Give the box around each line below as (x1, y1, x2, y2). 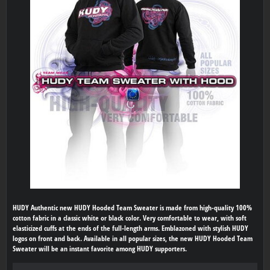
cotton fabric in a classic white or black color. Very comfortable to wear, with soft (13, 213, 246, 222)
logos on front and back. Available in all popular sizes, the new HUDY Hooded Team (13, 233, 253, 243)
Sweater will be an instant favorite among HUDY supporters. (13, 243, 187, 253)
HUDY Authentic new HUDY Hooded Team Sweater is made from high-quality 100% (13, 202, 252, 212)
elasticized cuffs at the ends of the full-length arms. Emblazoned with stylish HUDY (13, 223, 248, 233)
